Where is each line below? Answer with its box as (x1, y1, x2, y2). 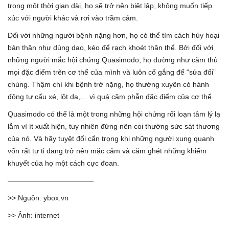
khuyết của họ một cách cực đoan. (8, 158, 119, 167)
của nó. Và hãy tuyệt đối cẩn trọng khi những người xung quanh (8, 134, 214, 143)
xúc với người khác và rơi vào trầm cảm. (8, 13, 138, 22)
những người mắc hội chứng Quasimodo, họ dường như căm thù (8, 55, 218, 64)
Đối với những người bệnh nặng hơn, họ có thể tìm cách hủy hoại (8, 31, 219, 39)
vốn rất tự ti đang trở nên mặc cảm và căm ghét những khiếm (8, 146, 207, 155)
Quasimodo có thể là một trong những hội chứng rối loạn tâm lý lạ (8, 109, 220, 118)
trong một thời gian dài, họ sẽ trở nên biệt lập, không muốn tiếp (8, 1, 212, 10)
